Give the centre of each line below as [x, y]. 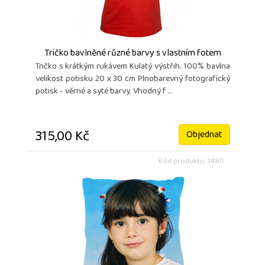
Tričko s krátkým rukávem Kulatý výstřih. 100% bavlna [133, 67]
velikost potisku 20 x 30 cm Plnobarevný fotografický [133, 79]
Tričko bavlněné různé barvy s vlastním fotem [133, 54]
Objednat [204, 135]
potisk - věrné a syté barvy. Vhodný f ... [104, 92]
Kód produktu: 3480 [191, 162]
